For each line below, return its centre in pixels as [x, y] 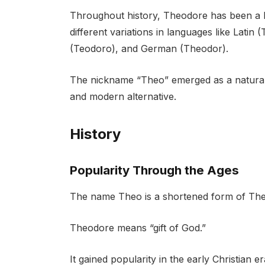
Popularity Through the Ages [154, 170]
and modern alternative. [123, 96]
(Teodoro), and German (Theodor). [149, 49]
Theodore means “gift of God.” [138, 227]
